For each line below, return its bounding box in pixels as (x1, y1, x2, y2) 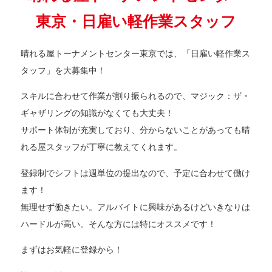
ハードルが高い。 (21, 219, 89, 229)
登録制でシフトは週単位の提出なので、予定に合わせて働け (21, 168, 251, 178)
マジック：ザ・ (191, 91, 251, 101)
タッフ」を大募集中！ (21, 65, 106, 75)
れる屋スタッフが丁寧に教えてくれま (21, 142, 166, 152)
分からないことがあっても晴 (140, 125, 251, 135)
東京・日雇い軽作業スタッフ (36, 13, 236, 30)
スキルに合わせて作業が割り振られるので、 (21, 91, 191, 101)
